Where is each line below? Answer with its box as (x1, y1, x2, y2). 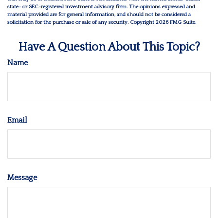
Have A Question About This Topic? (18, 41, 200, 54)
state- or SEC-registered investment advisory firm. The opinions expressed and (7, 4, 195, 10)
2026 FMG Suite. (156, 19, 196, 26)
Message (7, 173, 37, 182)
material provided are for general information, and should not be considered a (7, 12, 191, 18)
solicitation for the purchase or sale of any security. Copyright (7, 19, 156, 26)
